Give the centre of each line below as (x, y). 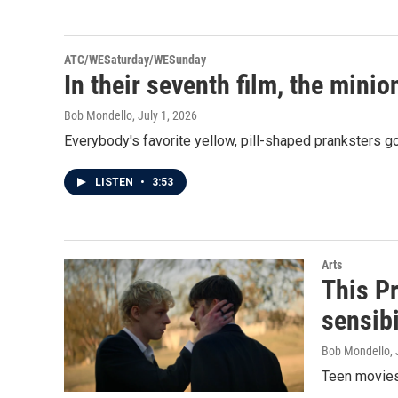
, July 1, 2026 (165, 115)
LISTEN (115, 182)
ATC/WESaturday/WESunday (135, 60)
